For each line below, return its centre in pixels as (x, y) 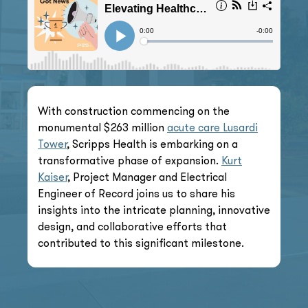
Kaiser (53, 177)
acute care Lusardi (212, 127)
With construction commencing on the (134, 111)
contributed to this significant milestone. (141, 243)
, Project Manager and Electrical (147, 177)
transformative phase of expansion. (130, 160)
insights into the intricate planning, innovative (154, 210)
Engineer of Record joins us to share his (136, 193)
